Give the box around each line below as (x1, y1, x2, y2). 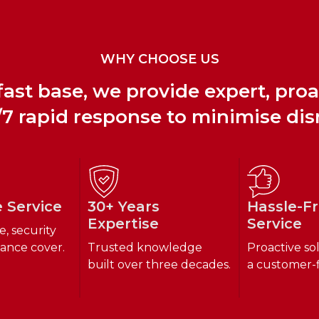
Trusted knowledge (87, 240, 202, 254)
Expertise (87, 214, 159, 232)
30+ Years (87, 197, 159, 215)
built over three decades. (87, 257, 231, 271)
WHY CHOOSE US (100, 51, 219, 67)
